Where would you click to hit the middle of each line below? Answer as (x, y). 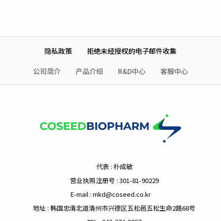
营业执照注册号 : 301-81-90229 (114, 181)
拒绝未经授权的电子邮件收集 (132, 51)
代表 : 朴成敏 (114, 167)
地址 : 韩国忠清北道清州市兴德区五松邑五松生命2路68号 (114, 208)
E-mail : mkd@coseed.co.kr (110, 194)
